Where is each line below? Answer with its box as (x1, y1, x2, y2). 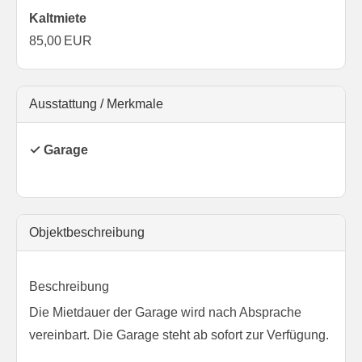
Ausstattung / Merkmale (29, 97, 163, 112)
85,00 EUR (29, 34, 92, 48)
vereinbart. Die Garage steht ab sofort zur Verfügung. (29, 328, 329, 343)
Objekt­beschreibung (29, 225, 145, 240)
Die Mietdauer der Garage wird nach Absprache (29, 305, 301, 320)
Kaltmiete (29, 11, 86, 26)
